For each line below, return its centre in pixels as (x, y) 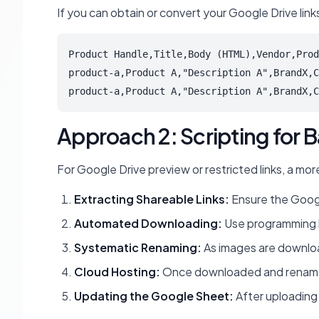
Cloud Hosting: (117, 272)
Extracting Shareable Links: (152, 199)
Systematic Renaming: (138, 247)
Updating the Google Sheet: (154, 296)
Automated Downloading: (148, 223)
